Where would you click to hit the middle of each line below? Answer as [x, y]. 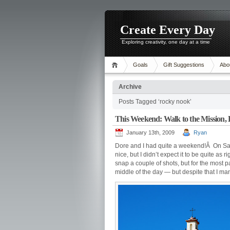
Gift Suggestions [184, 65]
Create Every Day [168, 30]
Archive [130, 87]
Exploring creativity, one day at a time [166, 42]
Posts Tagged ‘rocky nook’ [155, 102]
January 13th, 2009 [150, 132]
